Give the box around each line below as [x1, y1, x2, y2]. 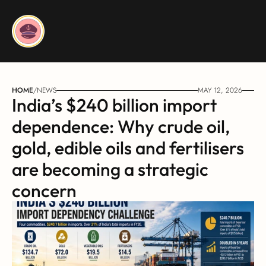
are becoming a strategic [12, 158, 208, 180]
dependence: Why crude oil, [12, 115, 230, 138]
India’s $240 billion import [12, 94, 217, 116]
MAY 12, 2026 [198, 85, 242, 96]
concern [12, 179, 77, 202]
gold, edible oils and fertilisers [12, 137, 244, 159]
